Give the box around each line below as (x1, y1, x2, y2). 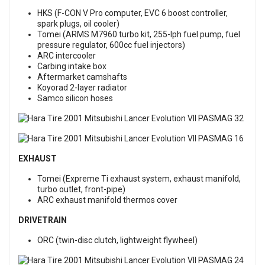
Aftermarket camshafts (37, 72, 127, 82)
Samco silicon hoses (37, 93, 113, 103)
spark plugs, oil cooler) (37, 19, 119, 28)
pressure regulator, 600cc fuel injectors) (37, 40, 185, 50)
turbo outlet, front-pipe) (37, 185, 125, 194)
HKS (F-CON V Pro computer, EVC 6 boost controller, (37, 8, 228, 18)
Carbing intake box (37, 62, 106, 71)
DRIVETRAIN (18, 215, 67, 225)
